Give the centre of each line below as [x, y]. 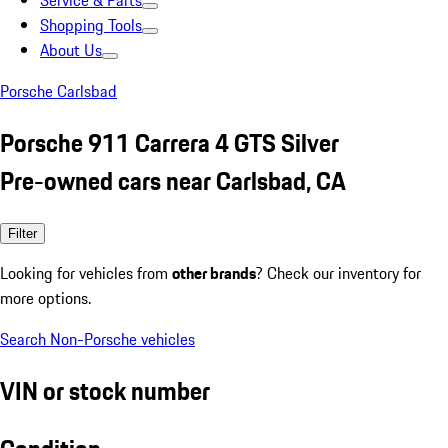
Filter [22, 233]
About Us [71, 50]
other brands [214, 272]
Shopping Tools [91, 25]
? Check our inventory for [338, 272]
